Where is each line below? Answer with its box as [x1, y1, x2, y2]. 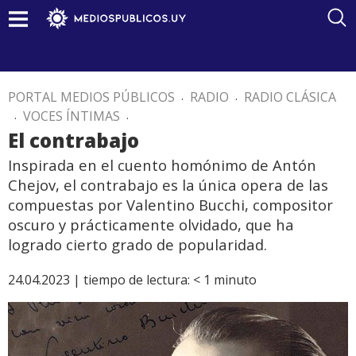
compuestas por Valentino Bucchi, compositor [8, 195, 333, 215]
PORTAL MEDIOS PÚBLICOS [8, 88, 175, 106]
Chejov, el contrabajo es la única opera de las [8, 175, 328, 195]
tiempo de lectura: [83, 271, 190, 288]
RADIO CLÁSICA [244, 88, 336, 106]
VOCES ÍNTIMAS [23, 107, 120, 125]
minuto [214, 271, 257, 288]
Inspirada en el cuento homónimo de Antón [8, 155, 316, 175]
